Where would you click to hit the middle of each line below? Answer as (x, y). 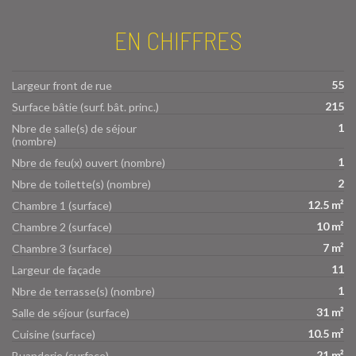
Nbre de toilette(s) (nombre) (81, 184)
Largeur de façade (56, 269)
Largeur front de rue (62, 85)
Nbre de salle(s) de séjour (74, 128)
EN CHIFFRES (178, 39)
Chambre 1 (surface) (62, 205)
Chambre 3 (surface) (62, 248)
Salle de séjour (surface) (71, 312)
